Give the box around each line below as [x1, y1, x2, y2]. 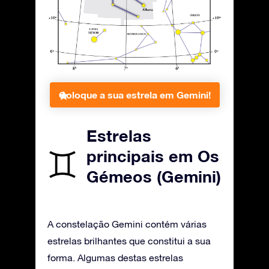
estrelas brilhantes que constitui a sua [47, 235, 211, 247]
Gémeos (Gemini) [86, 167, 221, 187]
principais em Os [86, 147, 219, 166]
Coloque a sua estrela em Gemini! [58, 89, 211, 101]
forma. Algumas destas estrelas [47, 252, 183, 264]
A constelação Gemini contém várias [47, 219, 207, 230]
